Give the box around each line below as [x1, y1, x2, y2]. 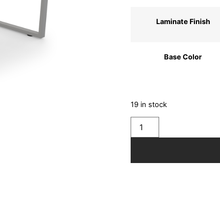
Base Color [164, 53, 202, 61]
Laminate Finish [156, 17, 210, 26]
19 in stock [130, 100, 167, 109]
